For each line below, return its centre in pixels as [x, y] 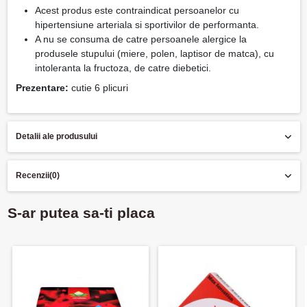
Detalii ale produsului [56, 136]
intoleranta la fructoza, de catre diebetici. [123, 67]
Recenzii [32, 175]
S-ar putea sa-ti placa [81, 213]
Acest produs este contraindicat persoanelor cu [137, 10]
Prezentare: [42, 87]
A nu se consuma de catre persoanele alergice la [140, 39]
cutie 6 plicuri [98, 87]
